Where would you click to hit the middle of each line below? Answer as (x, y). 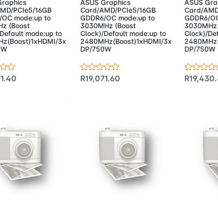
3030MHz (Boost (108, 26)
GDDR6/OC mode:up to (117, 18)
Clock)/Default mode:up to (123, 34)
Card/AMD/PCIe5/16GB (118, 10)
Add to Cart (118, 201)
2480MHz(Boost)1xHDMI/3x (126, 41)
